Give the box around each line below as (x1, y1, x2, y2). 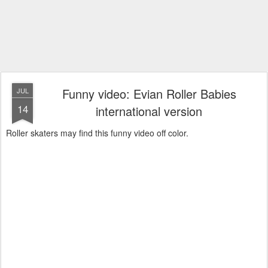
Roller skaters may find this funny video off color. (6, 127, 188, 139)
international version (96, 102, 202, 120)
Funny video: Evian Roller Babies (62, 85, 236, 102)
